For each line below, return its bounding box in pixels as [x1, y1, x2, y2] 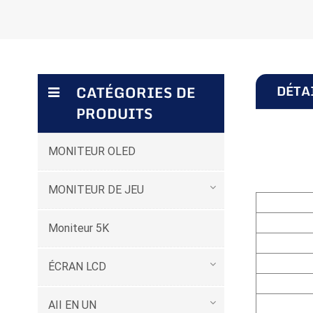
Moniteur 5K [48, 221, 109, 235]
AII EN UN [48, 298, 96, 312]
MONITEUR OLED [48, 144, 136, 158]
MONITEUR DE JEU [48, 182, 144, 196]
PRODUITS [75, 103, 153, 124]
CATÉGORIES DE [75, 82, 196, 103]
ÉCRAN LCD [48, 259, 106, 273]
